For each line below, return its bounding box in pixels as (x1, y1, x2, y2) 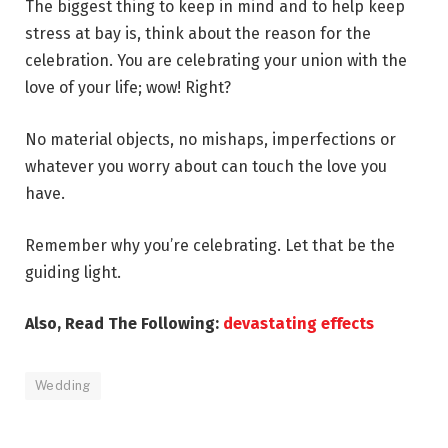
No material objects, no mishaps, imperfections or (25, 130, 396, 150)
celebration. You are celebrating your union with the (25, 51, 407, 71)
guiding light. (25, 262, 121, 282)
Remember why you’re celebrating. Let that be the (25, 235, 395, 255)
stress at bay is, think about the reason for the (25, 24, 371, 44)
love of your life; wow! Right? (25, 78, 231, 98)
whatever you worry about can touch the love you (25, 157, 387, 177)
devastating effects (223, 314, 374, 334)
